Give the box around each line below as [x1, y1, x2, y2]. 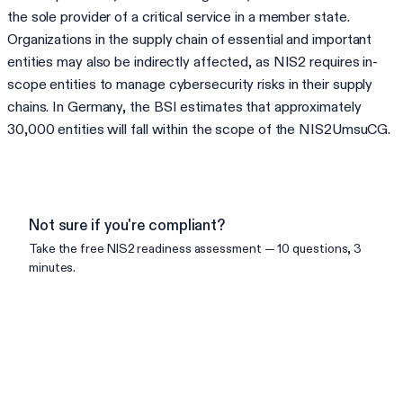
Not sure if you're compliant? [29, 216, 226, 236]
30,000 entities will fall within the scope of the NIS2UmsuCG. [7, 121, 391, 139]
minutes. [29, 259, 76, 276]
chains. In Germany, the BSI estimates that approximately [7, 98, 362, 116]
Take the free [29, 240, 107, 257]
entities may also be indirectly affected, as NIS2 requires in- [7, 53, 379, 71]
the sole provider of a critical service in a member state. [7, 8, 350, 26]
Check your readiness [49, 289, 170, 306]
